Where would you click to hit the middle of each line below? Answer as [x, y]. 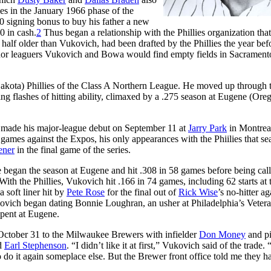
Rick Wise [198, 192]
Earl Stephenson [35, 245]
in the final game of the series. [73, 149]
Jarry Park [207, 128]
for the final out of [142, 192]
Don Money [222, 234]
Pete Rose [86, 192]
